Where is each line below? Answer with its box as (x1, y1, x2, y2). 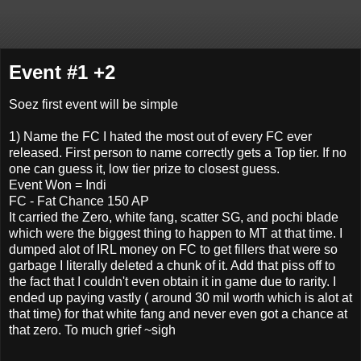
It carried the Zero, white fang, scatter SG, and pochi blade (9, 210, 338, 224)
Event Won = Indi (9, 177, 106, 192)
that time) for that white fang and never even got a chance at (9, 306, 347, 321)
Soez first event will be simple (9, 97, 178, 111)
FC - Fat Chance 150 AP (9, 193, 149, 208)
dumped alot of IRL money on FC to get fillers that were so (9, 242, 338, 256)
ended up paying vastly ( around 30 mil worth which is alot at (9, 290, 352, 305)
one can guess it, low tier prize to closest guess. (9, 161, 280, 176)
